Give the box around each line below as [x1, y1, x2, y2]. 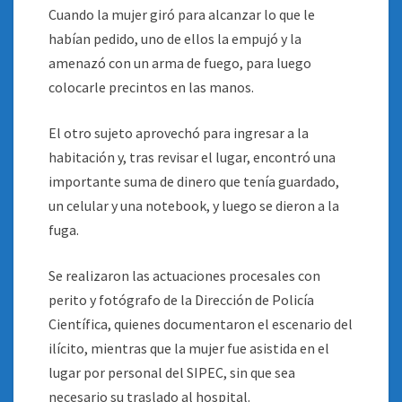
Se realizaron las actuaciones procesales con [48, 267, 320, 284]
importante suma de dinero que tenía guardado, [48, 172, 339, 190]
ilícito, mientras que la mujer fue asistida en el [48, 339, 329, 357]
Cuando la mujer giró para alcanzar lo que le [48, 5, 315, 23]
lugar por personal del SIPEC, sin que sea [48, 363, 295, 381]
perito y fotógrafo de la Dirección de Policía [48, 291, 314, 309]
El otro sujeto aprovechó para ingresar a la [48, 124, 309, 142]
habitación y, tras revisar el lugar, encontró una [48, 148, 336, 166]
